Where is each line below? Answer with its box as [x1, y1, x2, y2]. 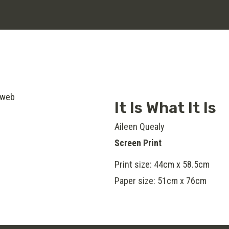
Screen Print [114, 138, 162, 148]
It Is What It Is [114, 99, 216, 117]
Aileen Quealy [114, 121, 165, 132]
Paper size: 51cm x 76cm [114, 175, 207, 186]
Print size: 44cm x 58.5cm [114, 159, 210, 170]
